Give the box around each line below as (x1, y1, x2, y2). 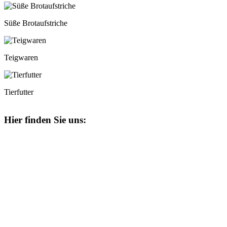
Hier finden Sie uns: (4, 114, 89, 125)
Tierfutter (4, 88, 33, 97)
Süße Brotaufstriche (4, 19, 67, 28)
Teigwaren (4, 53, 38, 62)
